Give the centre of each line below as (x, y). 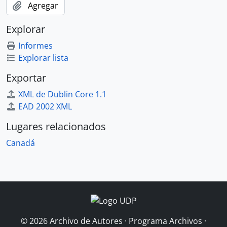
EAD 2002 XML (45, 106)
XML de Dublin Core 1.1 (62, 94)
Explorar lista (43, 58)
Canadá (21, 143)
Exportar (26, 78)
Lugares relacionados (56, 126)
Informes (35, 46)
